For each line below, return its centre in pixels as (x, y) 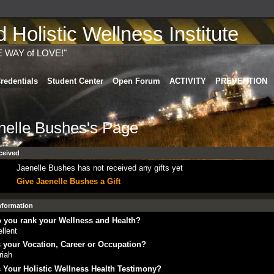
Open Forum (136, 81)
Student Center (75, 81)
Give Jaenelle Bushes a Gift (68, 182)
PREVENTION (241, 81)
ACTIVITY (187, 81)
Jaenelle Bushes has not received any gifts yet (99, 168)
